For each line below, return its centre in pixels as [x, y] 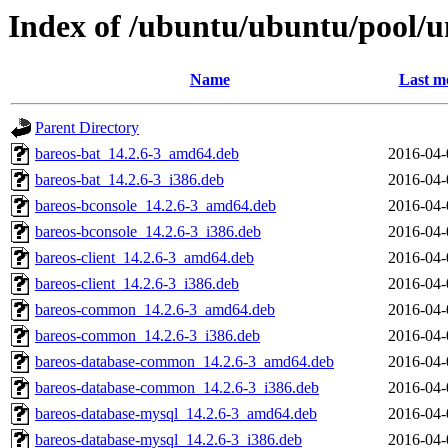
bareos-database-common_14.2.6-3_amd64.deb [184, 362]
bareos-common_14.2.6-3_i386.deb [147, 336]
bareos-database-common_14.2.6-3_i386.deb [177, 388]
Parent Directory [87, 128]
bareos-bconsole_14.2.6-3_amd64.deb [155, 206]
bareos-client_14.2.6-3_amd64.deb [144, 258]
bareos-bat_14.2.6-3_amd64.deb [137, 154]
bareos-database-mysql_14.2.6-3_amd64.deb [176, 414]
